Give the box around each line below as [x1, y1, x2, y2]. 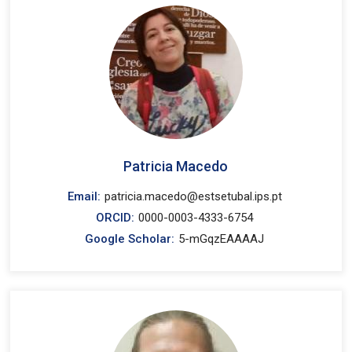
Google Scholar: [85, 232, 175, 246]
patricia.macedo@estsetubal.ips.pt [104, 189, 282, 203]
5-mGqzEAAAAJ [178, 232, 265, 246]
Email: [67, 189, 101, 203]
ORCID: [96, 211, 135, 225]
